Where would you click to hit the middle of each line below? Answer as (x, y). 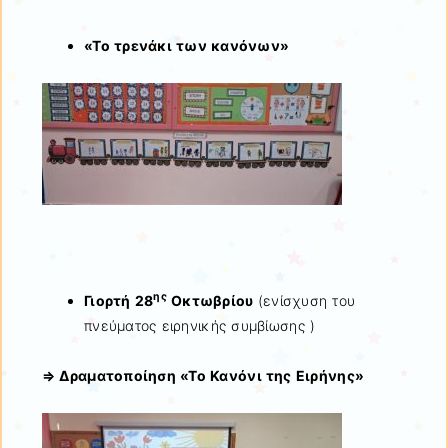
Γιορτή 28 (119, 300)
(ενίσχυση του (306, 300)
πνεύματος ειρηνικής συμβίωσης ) (200, 325)
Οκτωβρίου (212, 300)
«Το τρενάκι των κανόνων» (187, 45)
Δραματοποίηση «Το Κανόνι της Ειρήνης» (212, 375)
